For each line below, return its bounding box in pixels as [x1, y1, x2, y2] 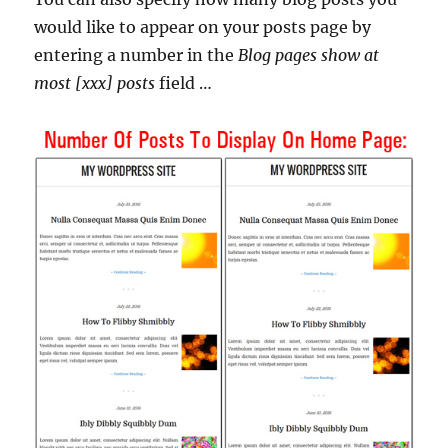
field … [155, 73, 213, 94]
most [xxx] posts [34, 73, 156, 94]
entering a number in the [34, 45, 239, 66]
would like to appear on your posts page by [34, 17, 372, 38]
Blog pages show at [238, 45, 380, 66]
